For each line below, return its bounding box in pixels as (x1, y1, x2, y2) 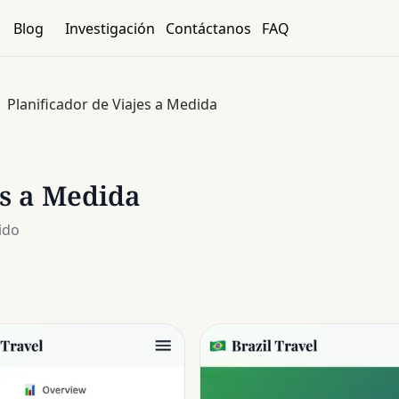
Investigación (64, 18, 155, 38)
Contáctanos (165, 18, 251, 38)
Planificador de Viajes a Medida (7, 94, 217, 114)
